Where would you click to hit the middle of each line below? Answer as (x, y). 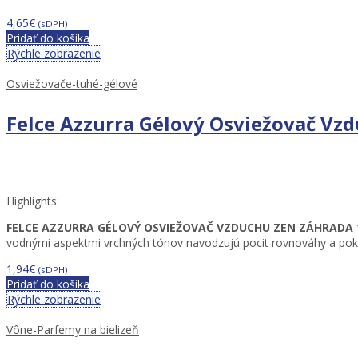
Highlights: (33, 201)
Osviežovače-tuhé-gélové (72, 84)
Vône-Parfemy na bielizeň (73, 330)
